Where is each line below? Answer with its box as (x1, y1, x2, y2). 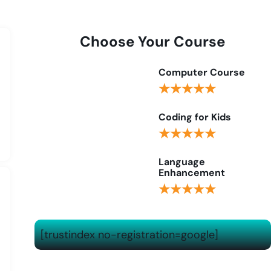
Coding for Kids (158, 111, 232, 123)
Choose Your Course (80, 32, 226, 51)
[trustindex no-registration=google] (40, 227, 218, 242)
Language (158, 155, 206, 168)
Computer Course (158, 66, 246, 79)
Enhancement (158, 166, 226, 179)
